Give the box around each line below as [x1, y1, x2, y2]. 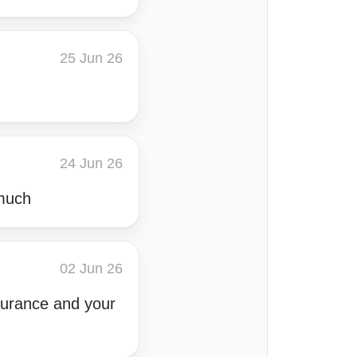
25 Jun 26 [60, 50, 123, 66]
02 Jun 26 [60, 261, 123, 277]
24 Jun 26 [60, 155, 123, 171]
